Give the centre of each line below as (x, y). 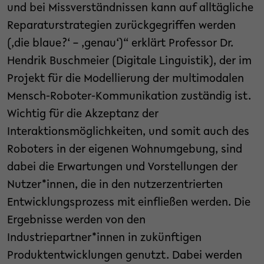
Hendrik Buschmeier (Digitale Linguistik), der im (129, 62)
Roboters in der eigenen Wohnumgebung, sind (125, 150)
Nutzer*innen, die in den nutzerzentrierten (115, 185)
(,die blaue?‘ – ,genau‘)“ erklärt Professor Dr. (120, 44)
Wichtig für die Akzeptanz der (83, 115)
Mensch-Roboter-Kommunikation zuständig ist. (129, 97)
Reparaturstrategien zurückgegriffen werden (121, 26)
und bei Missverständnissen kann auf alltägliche (130, 9)
